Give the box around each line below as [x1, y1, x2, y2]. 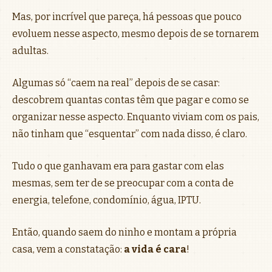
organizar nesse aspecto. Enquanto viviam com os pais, [12, 110, 259, 123]
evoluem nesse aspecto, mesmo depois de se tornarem [12, 27, 259, 39]
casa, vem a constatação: [12, 243, 124, 255]
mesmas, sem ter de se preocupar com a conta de [12, 177, 234, 189]
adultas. [12, 44, 49, 56]
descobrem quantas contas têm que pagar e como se [12, 93, 249, 106]
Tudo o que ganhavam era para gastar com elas [12, 160, 224, 172]
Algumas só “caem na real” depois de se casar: [12, 76, 220, 89]
